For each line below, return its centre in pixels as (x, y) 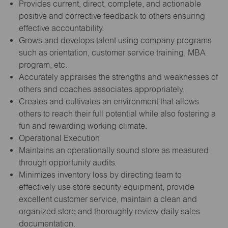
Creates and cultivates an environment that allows (109, 101)
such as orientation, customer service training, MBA (112, 52)
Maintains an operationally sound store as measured (113, 150)
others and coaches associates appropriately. (101, 89)
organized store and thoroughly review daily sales (109, 211)
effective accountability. (61, 28)
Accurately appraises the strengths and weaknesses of (119, 77)
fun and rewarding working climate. (83, 126)
